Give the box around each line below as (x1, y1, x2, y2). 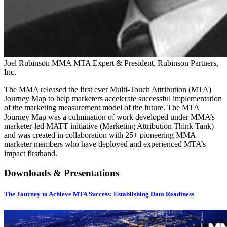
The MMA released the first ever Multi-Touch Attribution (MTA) (4, 85, 211, 94)
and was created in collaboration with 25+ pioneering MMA (4, 131, 196, 140)
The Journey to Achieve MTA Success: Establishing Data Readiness (4, 190, 194, 198)
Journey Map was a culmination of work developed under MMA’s (4, 112, 215, 122)
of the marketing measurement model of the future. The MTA (4, 103, 199, 112)
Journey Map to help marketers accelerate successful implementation (4, 94, 222, 103)
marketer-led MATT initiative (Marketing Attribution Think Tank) (4, 122, 214, 131)
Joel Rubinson (4, 59, 50, 68)
